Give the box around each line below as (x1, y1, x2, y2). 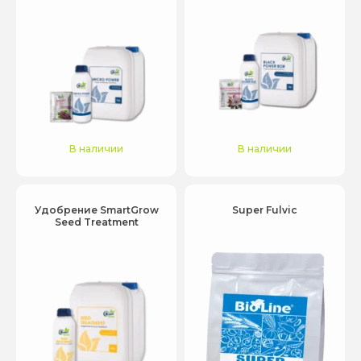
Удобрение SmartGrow (34, 204, 159, 216)
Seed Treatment (54, 216, 139, 228)
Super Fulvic (232, 204, 297, 216)
